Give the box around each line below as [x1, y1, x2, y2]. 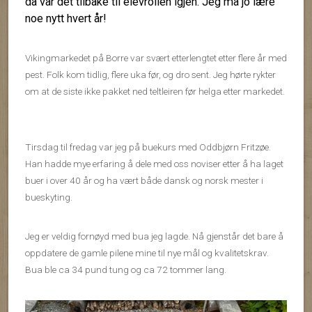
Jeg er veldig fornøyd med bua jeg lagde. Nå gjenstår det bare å [25, 231, 283, 242]
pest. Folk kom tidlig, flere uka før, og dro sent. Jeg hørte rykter [25, 69, 276, 81]
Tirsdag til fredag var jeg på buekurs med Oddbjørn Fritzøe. [25, 141, 271, 153]
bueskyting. [25, 192, 75, 203]
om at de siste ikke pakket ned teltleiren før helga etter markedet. [25, 86, 285, 97]
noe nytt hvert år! [25, 12, 107, 26]
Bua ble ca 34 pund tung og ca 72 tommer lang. [25, 264, 226, 276]
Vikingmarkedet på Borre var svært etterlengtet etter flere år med [25, 52, 287, 64]
